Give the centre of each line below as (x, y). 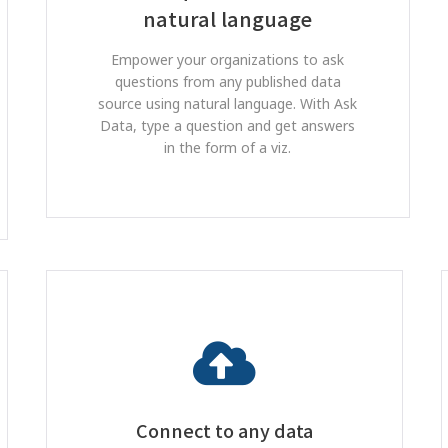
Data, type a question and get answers (228, 125)
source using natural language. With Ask (228, 103)
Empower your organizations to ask (228, 59)
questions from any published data (227, 81)
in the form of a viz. (228, 147)
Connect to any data (224, 430)
